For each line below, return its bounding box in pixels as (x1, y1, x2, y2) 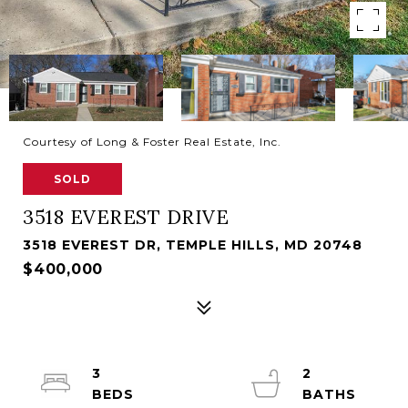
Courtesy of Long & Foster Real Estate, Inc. (23, 135, 281, 148)
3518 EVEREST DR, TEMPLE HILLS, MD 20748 (23, 237, 362, 253)
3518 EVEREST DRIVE (23, 205, 229, 229)
